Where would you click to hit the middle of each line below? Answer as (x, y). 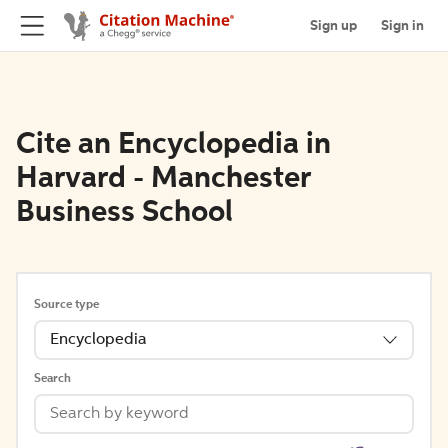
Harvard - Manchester (163, 179)
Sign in (402, 25)
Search (52, 379)
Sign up (333, 25)
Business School (124, 213)
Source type (66, 305)
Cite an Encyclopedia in (173, 145)
